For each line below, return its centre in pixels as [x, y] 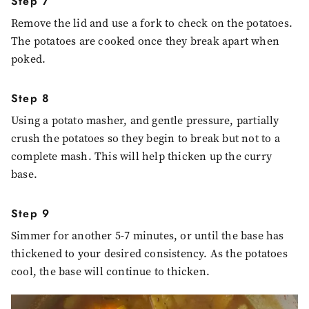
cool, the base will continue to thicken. [110, 271]
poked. [29, 59]
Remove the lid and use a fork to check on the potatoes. [152, 23]
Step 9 [31, 213]
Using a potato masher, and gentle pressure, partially [145, 120]
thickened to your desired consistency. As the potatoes [149, 253]
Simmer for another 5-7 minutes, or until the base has [148, 235]
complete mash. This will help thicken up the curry [142, 156]
